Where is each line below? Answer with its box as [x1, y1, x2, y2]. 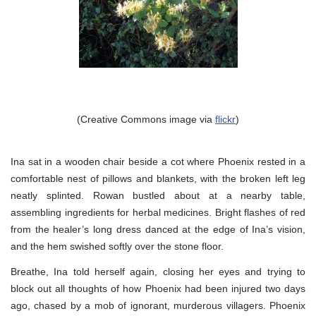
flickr [215, 113, 236, 125]
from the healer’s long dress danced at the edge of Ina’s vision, [11, 223, 305, 235]
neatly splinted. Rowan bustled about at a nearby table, [11, 189, 305, 201]
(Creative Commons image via [77, 113, 215, 125]
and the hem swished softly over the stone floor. [11, 240, 224, 252]
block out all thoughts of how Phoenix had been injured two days [11, 282, 305, 294]
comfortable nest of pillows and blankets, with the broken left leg [11, 172, 305, 184]
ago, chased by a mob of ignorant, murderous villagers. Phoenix [11, 299, 305, 311]
